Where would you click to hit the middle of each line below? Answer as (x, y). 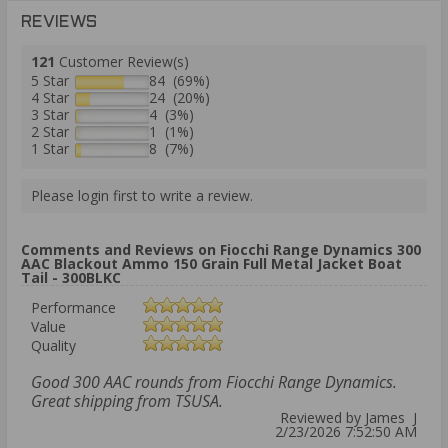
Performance (73, 307)
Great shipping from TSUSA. (127, 400)
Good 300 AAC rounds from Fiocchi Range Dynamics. (214, 381)
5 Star (50, 80)
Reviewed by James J (348, 417)
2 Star (50, 131)
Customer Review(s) (122, 61)
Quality (53, 345)
